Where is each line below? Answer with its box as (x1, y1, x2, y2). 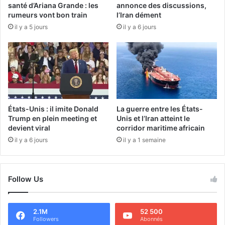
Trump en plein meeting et (8, 114, 97, 123)
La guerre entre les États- (117, 104, 203, 114)
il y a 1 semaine (123, 136, 166, 144)
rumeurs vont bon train (8, 11, 87, 20)
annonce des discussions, (117, 1, 206, 10)
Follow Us (8, 174, 43, 184)
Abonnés (140, 215, 163, 223)
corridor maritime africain (117, 124, 205, 133)
